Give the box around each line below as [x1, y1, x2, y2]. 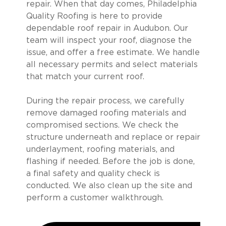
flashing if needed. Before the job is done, [26, 157, 195, 165]
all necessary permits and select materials [26, 60, 198, 69]
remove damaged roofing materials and [26, 108, 186, 117]
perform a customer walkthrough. [26, 193, 163, 202]
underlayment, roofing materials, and [26, 145, 175, 153]
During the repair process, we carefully [26, 96, 184, 105]
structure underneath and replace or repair [26, 133, 200, 141]
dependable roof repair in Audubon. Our [26, 24, 188, 32]
